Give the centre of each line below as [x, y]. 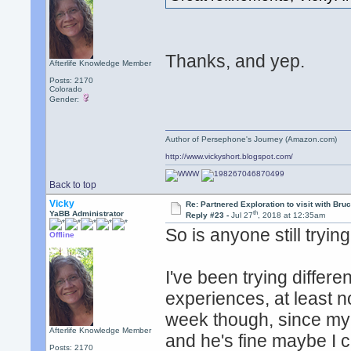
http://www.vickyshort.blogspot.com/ [230, 156]
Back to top [73, 185]
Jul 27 [242, 215]
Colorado [66, 89]
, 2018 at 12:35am [291, 215]
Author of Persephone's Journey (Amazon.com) [251, 139]
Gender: [66, 99]
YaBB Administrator [87, 213]
